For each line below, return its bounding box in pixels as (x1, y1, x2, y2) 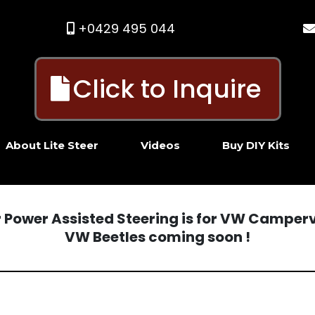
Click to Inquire (72, 71, 262, 107)
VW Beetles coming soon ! (65, 226, 250, 247)
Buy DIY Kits (222, 139, 290, 153)
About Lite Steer (6, 139, 98, 153)
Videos (141, 139, 180, 153)
